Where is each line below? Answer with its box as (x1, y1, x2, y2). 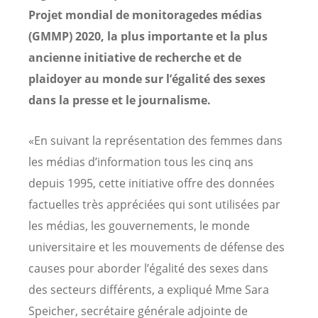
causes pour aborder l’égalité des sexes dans (28, 260, 268, 276)
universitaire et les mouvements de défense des (28, 238, 285, 255)
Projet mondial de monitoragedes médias (28, 6, 262, 23)
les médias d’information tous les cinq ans (28, 153, 253, 170)
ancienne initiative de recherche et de (28, 49, 241, 65)
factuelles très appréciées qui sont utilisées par (28, 196, 280, 212)
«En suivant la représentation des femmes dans (28, 132, 283, 148)
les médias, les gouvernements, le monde (28, 217, 250, 234)
